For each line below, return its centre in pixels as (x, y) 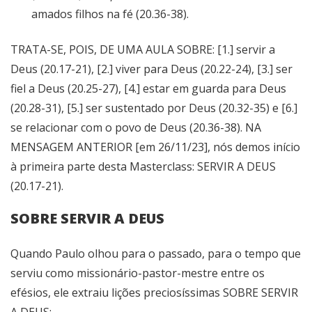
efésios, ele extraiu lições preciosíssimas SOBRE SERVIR (154, 293)
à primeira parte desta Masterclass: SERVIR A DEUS (143, 167)
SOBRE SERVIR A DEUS (87, 219)
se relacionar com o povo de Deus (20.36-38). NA (136, 128)
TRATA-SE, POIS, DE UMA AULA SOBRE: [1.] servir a (143, 50)
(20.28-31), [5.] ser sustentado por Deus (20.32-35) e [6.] (154, 108)
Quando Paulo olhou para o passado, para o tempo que (156, 254)
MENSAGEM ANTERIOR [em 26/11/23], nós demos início (155, 147)
